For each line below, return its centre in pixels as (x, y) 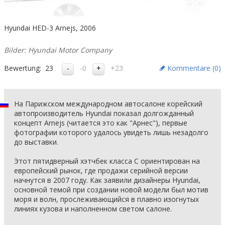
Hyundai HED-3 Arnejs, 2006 (50, 28)
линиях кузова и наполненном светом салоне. (93, 209)
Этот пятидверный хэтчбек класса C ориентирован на (107, 161)
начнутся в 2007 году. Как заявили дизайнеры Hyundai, (107, 180)
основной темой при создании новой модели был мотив (111, 190)
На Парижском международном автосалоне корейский (108, 104)
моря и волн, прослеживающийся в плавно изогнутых (106, 199)
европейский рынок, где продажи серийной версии (101, 171)
